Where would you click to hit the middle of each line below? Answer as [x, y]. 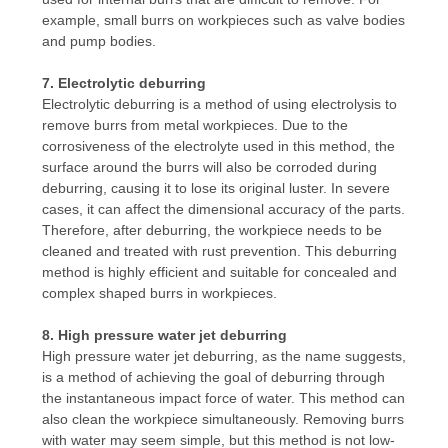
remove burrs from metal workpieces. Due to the [194, 124]
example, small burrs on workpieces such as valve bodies [223, 19]
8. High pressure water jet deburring [164, 334]
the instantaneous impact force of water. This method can [223, 397]
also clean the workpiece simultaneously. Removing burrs [222, 418]
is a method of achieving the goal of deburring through [213, 376]
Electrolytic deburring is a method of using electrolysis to [219, 103]
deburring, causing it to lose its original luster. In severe [215, 187]
